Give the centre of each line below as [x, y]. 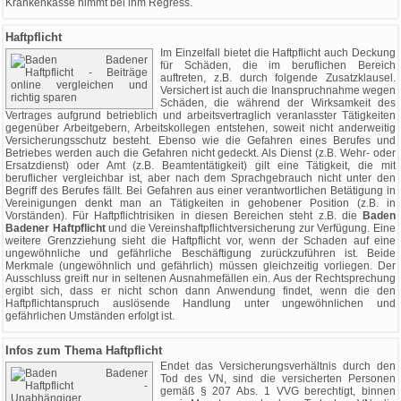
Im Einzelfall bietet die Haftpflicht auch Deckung [278, 53]
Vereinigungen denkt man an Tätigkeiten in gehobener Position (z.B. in [200, 203]
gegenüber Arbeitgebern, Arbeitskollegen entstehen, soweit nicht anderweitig [200, 128]
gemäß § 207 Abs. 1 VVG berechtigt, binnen [278, 391]
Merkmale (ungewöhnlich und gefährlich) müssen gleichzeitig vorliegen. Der [200, 266]
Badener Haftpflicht [57, 228]
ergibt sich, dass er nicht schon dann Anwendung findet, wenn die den [200, 291]
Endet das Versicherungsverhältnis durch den [278, 366]
